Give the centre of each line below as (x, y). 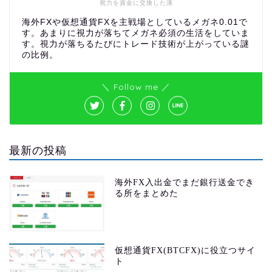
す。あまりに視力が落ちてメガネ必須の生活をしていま (136, 33)
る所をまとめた (147, 193)
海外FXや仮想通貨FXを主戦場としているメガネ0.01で (135, 22)
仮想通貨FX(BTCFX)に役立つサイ (185, 251)
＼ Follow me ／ (136, 86)
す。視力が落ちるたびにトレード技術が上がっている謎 (136, 44)
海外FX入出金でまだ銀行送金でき (185, 182)
